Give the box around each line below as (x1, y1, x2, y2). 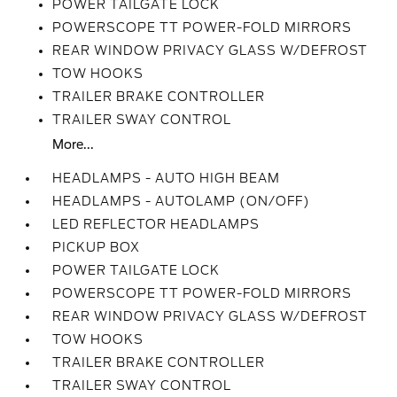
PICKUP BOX (52, 240, 141, 254)
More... (52, 137, 95, 152)
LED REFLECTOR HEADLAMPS (52, 217, 261, 231)
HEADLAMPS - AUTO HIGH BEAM (52, 171, 281, 185)
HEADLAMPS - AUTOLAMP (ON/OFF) (52, 194, 311, 208)
